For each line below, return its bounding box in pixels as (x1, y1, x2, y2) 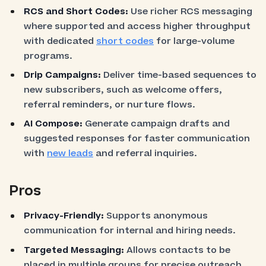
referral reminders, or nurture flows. (24, 98, 196, 111)
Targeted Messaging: (24, 243, 125, 256)
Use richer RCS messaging (128, 5, 253, 18)
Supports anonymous (104, 210, 208, 223)
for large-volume (154, 34, 235, 47)
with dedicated (24, 34, 97, 47)
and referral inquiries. (93, 147, 198, 160)
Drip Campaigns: (24, 68, 102, 81)
